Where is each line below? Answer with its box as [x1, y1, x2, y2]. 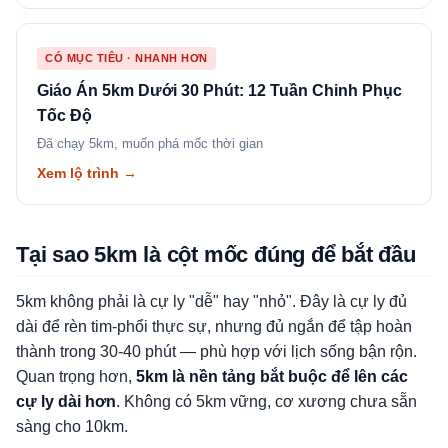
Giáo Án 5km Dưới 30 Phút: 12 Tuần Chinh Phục [37, 82, 402, 99]
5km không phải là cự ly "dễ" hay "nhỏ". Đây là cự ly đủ [16, 293, 407, 310]
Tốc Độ [37, 107, 92, 124]
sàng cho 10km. [16, 418, 128, 435]
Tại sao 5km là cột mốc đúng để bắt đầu [16, 242, 416, 267]
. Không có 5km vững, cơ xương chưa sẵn [116, 393, 417, 410]
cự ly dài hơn [16, 393, 116, 410]
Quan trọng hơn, [16, 368, 136, 385]
